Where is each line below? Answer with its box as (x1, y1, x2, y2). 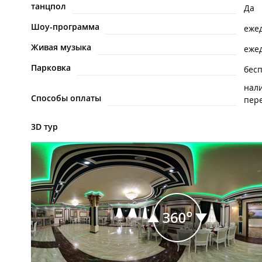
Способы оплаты (31, 92, 101, 104)
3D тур (31, 121, 58, 133)
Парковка (31, 62, 71, 74)
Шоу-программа (31, 21, 99, 33)
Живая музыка (31, 42, 91, 53)
